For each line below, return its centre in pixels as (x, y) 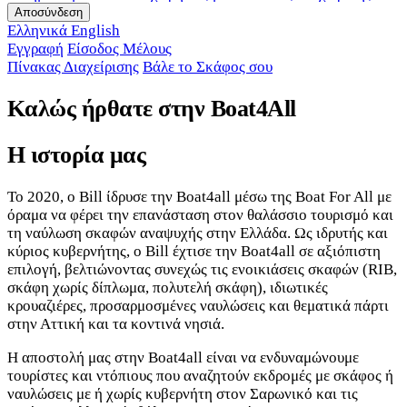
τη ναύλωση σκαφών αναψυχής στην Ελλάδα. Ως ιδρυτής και (198, 233)
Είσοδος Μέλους (119, 49)
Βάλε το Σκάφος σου (208, 67)
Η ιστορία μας (77, 155)
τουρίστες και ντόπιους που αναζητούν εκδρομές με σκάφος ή (200, 376)
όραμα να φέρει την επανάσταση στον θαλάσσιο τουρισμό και (200, 215)
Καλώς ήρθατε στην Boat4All (152, 109)
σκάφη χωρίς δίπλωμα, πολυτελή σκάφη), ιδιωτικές (168, 288)
